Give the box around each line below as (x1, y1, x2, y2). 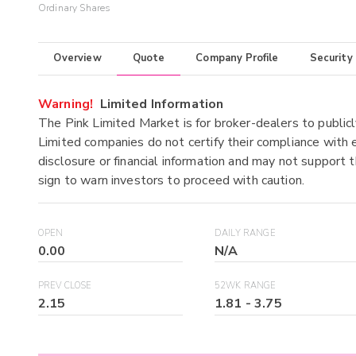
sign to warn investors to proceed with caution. (38, 171, 305, 189)
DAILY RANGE (215, 226, 276, 239)
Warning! (38, 95, 94, 113)
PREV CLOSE (38, 280, 92, 292)
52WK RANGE (215, 280, 277, 292)
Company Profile (195, 51, 279, 66)
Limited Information (93, 95, 224, 113)
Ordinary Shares (38, 2, 111, 15)
